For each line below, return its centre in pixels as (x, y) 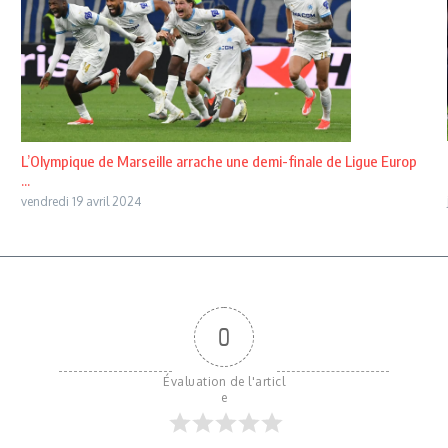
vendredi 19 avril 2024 (80, 201)
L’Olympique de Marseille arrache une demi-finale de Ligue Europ (218, 160)
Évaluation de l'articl (224, 381)
